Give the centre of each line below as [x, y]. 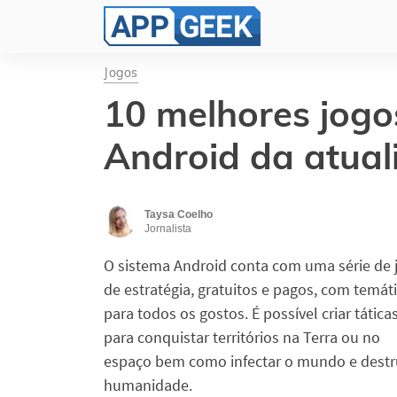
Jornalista [168, 229]
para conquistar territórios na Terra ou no [242, 338]
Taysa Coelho [179, 215]
